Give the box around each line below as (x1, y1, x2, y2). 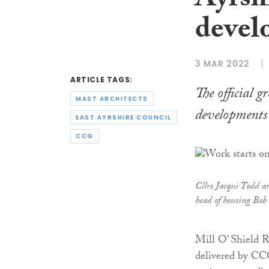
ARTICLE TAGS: (70, 74, 133, 85)
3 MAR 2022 (195, 57, 250, 70)
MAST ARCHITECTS (76, 94, 148, 103)
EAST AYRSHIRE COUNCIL (76, 113, 172, 122)
